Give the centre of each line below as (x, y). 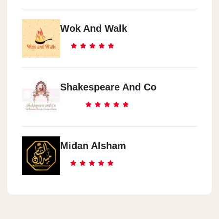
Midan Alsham (93, 145)
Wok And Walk (94, 28)
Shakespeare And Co (108, 87)
